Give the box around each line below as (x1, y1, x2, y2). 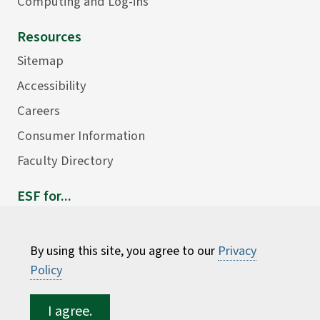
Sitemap (17, 51, 64, 70)
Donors (17, 260, 58, 279)
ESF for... (17, 186, 71, 206)
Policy (30, 261, 62, 279)
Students (17, 210, 68, 229)
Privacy (218, 242, 256, 260)
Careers (17, 101, 60, 120)
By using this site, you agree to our (30, 242, 218, 260)
